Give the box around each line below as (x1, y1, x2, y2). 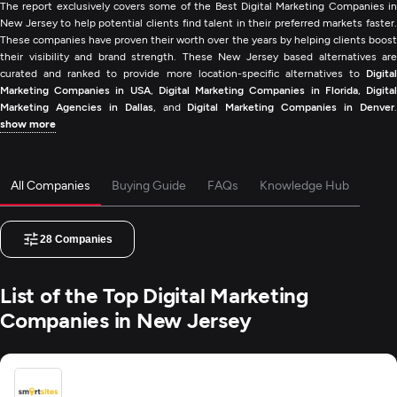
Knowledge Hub (260, 177, 349, 192)
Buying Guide (112, 177, 186, 192)
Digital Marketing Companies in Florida (158, 83, 358, 96)
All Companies (11, 177, 90, 192)
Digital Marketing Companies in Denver (187, 100, 395, 113)
